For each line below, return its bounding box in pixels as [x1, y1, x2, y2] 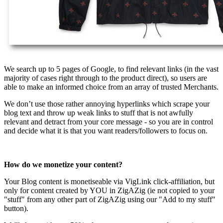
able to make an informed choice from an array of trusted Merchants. [4, 83, 219, 92]
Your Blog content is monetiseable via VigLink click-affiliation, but [4, 177, 215, 186]
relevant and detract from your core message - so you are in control [4, 117, 213, 126]
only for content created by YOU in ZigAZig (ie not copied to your [4, 186, 215, 195]
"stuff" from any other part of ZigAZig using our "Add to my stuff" [4, 195, 216, 204]
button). [4, 204, 28, 213]
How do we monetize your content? [4, 160, 122, 169]
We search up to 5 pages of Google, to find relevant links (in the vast [4, 65, 219, 74]
